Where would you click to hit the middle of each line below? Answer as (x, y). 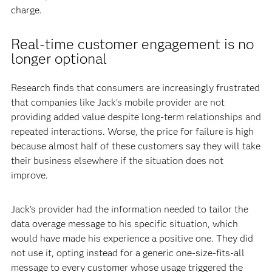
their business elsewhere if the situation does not (117, 160)
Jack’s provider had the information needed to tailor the (129, 209)
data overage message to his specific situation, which (124, 223)
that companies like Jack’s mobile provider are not (117, 102)
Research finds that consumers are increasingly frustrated (135, 87)
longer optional (59, 58)
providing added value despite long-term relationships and (136, 117)
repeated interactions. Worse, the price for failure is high (132, 131)
